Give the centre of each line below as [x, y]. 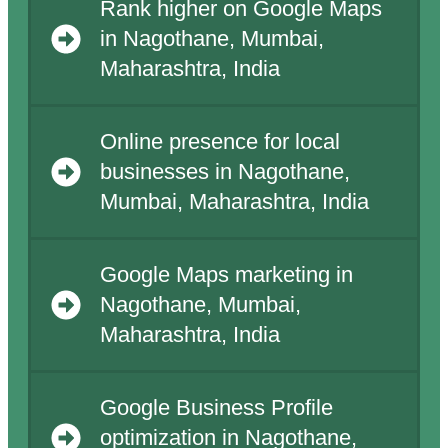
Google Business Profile [216, 408]
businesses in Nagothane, [224, 172]
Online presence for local [219, 142]
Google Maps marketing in [226, 275]
